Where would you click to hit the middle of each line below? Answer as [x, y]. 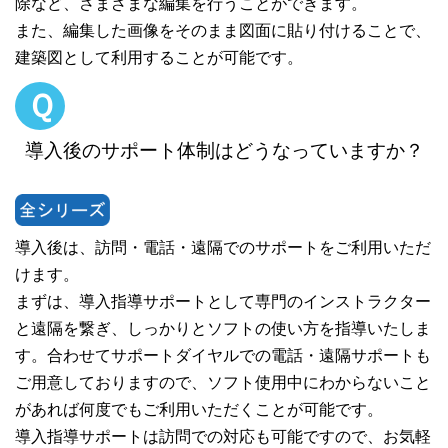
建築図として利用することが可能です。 [159, 57]
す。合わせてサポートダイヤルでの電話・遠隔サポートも [223, 355]
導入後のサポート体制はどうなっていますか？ [224, 150]
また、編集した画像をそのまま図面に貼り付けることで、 [223, 30]
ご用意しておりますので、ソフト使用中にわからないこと [223, 382]
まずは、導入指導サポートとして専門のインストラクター [223, 301]
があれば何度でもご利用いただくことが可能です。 [207, 409]
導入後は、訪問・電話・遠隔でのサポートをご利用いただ [223, 247]
